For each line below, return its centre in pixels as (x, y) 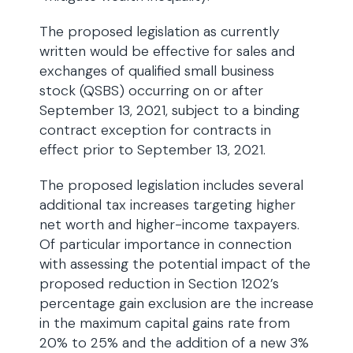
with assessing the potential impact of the (175, 264)
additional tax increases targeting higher (167, 205)
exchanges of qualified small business (157, 71)
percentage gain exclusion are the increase (176, 303)
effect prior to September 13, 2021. (152, 150)
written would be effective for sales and (167, 51)
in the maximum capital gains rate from (165, 323)
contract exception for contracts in (155, 130)
